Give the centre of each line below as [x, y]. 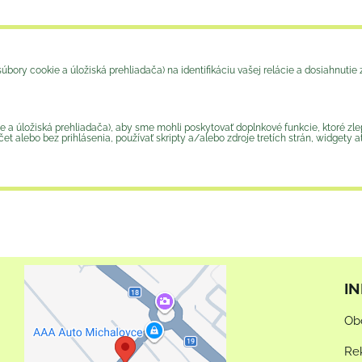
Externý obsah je [125, 307]
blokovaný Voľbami [125, 326]
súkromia [125, 346]
